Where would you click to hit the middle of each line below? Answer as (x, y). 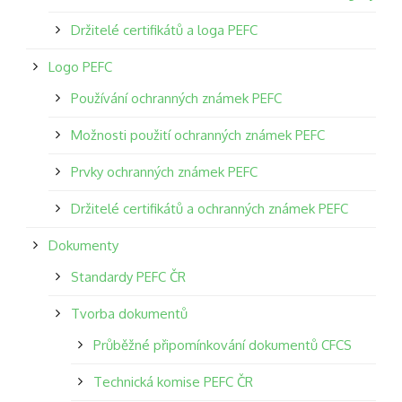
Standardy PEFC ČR (128, 276)
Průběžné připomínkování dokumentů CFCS (223, 345)
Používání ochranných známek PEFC (176, 98)
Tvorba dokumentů (129, 313)
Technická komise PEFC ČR (173, 381)
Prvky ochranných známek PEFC (164, 171)
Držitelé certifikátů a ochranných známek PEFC (210, 208)
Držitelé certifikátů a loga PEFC (164, 30)
